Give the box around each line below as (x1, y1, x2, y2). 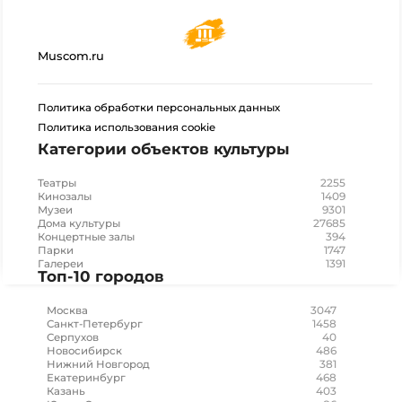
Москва (47, 304, 88, 317)
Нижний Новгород (47, 358, 150, 371)
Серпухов (47, 331, 99, 344)
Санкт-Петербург (47, 318, 143, 330)
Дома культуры (38, 217, 120, 230)
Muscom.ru (38, 48, 104, 63)
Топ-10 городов (38, 267, 164, 285)
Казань (47, 385, 85, 398)
